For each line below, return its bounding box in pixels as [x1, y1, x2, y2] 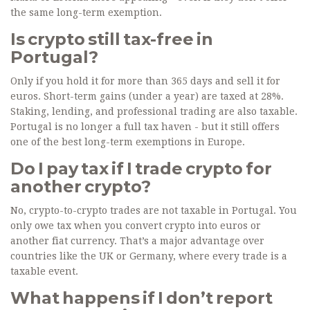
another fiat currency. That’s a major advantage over [10, 235, 264, 247]
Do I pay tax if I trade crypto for [10, 158, 272, 179]
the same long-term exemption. [10, 7, 162, 19]
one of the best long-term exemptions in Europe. [10, 136, 245, 148]
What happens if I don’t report [10, 288, 273, 309]
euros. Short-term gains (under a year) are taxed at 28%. [10, 91, 284, 102]
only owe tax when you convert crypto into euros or [10, 220, 261, 232]
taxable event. [10, 266, 78, 277]
